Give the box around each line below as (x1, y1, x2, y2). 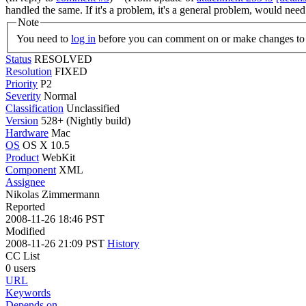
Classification (5, 102, 64, 114)
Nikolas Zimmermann (5, 188, 100, 200)
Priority (5, 77, 38, 89)
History (107, 237, 139, 249)
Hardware (5, 126, 48, 139)
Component (5, 163, 56, 176)
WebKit (42, 151, 75, 163)
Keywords (5, 286, 51, 298)
